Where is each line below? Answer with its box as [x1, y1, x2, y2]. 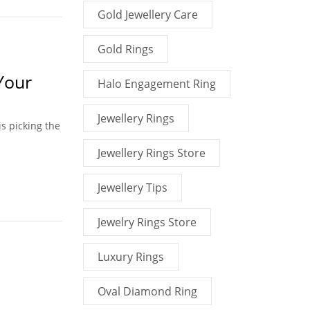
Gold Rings [97, 42, 154, 57]
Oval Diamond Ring [97, 284, 197, 299]
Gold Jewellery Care [97, 7, 198, 22]
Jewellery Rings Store [97, 145, 206, 161]
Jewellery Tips [97, 180, 167, 195]
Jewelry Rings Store [97, 215, 197, 230]
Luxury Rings [97, 249, 164, 264]
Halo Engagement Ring [97, 76, 216, 91]
